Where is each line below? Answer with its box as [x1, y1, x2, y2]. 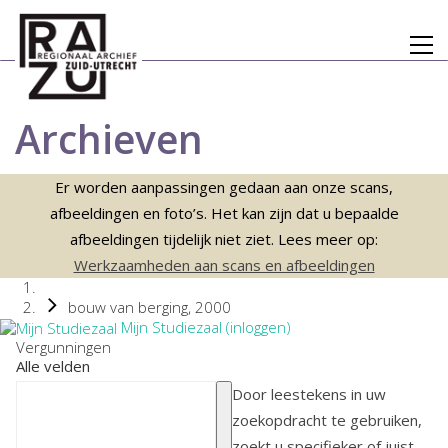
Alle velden [16, 356, 90, 377]
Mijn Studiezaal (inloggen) [117, 317, 291, 337]
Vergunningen [16, 337, 111, 358]
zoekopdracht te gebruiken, [232, 410, 422, 431]
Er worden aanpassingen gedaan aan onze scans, [55, 177, 393, 197]
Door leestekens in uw [232, 384, 386, 405]
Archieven [15, 112, 203, 165]
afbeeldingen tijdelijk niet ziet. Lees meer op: [70, 229, 378, 249]
